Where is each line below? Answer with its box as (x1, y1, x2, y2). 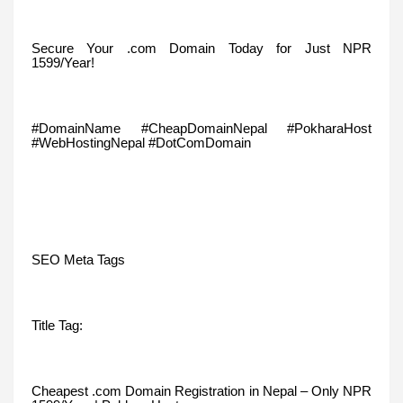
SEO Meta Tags (31, 252, 125, 267)
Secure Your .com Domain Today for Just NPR (31, 40, 372, 56)
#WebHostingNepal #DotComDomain (31, 135, 251, 150)
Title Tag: (31, 318, 83, 333)
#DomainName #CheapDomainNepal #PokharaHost (31, 121, 372, 136)
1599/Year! (31, 55, 94, 70)
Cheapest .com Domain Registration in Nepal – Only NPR (31, 383, 372, 399)
